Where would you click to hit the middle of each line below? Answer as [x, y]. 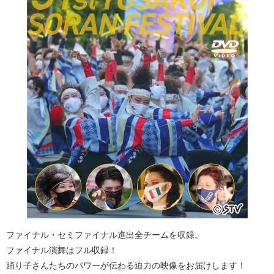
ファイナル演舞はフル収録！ [62, 250]
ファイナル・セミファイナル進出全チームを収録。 [105, 235]
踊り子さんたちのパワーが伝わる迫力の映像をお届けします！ [126, 266]
